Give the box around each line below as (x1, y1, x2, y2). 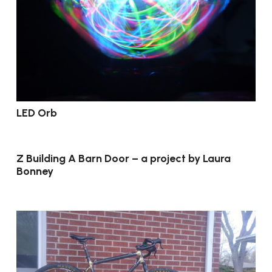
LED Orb (16, 106, 57, 120)
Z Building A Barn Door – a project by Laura (16, 151, 231, 165)
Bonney (16, 164, 53, 178)
